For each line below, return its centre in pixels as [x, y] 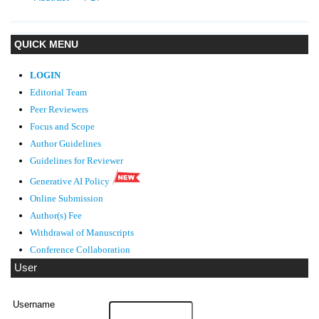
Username [34, 305]
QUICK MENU [46, 45]
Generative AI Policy [69, 182]
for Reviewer [99, 161]
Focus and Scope [62, 127]
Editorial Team [58, 93]
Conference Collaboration [80, 250]
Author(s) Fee [56, 216]
